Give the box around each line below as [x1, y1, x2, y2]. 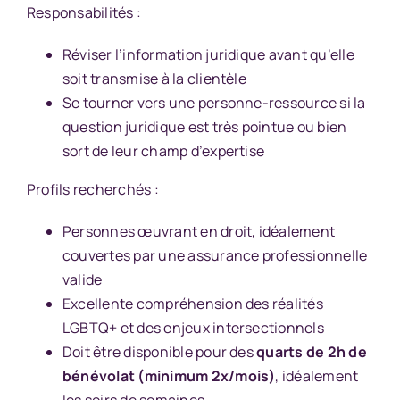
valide [62, 270, 103, 290]
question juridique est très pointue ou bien [62, 117, 347, 137]
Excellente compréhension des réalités [62, 294, 323, 314]
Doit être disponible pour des [62, 342, 257, 362]
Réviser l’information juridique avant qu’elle [62, 45, 354, 65]
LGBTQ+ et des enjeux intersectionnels [62, 318, 324, 338]
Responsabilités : [26, 3, 142, 23]
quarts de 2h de [256, 342, 367, 362]
